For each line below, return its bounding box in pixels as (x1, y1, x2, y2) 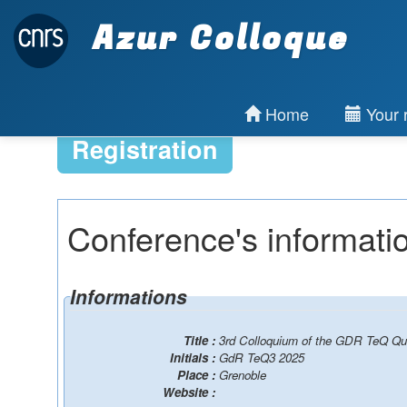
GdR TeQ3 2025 (219, 349, 304, 366)
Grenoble (219, 366, 266, 383)
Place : (177, 366, 219, 383)
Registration (71, 132, 218, 166)
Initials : (170, 349, 219, 366)
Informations (69, 283, 187, 310)
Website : (163, 383, 219, 401)
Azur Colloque (82, 14, 349, 63)
